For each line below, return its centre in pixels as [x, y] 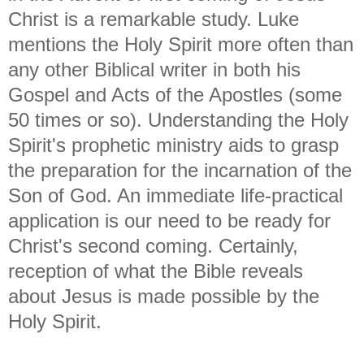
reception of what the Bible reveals [156, 271]
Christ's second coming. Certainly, [153, 245]
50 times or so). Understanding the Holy [178, 119]
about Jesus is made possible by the [164, 296]
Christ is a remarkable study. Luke [154, 19]
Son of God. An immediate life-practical [175, 195]
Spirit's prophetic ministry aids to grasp [173, 145]
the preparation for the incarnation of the [180, 170]
